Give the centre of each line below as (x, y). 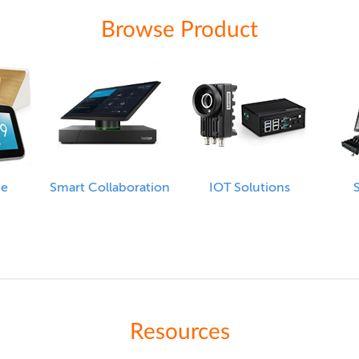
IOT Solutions (249, 188)
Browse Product (179, 30)
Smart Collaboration (110, 188)
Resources (179, 332)
